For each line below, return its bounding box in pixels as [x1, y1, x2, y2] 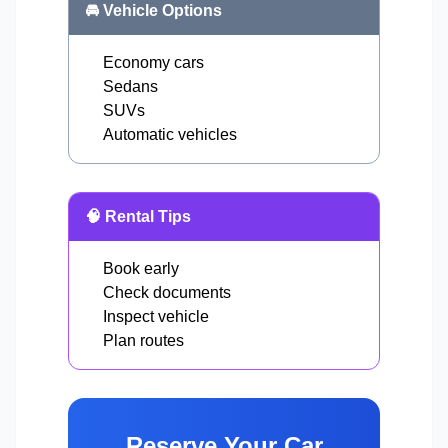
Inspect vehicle [103, 308, 209, 326]
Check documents [103, 284, 231, 302]
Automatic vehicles [103, 126, 237, 144]
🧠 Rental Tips [85, 208, 191, 226]
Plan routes [103, 332, 184, 350]
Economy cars [103, 54, 204, 72]
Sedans [103, 78, 158, 96]
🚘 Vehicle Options [85, 2, 222, 20]
